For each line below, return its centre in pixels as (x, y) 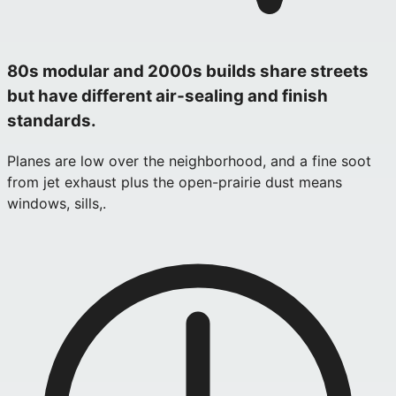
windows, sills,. (57, 203)
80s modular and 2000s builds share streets (188, 72)
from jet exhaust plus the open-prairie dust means (175, 182)
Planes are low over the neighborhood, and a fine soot (189, 160)
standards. (52, 121)
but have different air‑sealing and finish (168, 96)
